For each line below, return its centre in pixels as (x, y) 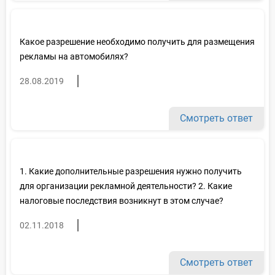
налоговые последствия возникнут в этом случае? (122, 200)
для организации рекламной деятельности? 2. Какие (126, 186)
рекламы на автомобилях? (74, 56)
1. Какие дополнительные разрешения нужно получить (131, 171)
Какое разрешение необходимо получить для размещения (137, 41)
